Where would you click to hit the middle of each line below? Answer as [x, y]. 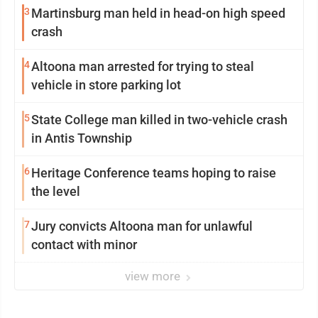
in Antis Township [82, 138]
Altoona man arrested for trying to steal [143, 66]
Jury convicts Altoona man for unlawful [142, 226]
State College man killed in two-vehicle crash [159, 119]
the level [56, 191]
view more [154, 276]
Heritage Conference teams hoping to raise [154, 172]
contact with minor [84, 244]
